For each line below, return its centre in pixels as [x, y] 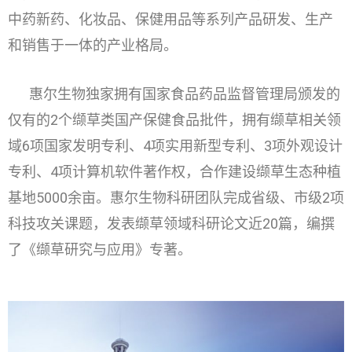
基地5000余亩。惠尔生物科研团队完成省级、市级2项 [176, 197]
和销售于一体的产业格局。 [93, 46]
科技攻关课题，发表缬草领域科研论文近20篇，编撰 [171, 223]
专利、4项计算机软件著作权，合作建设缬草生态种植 [174, 171]
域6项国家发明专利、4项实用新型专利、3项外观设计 [175, 145]
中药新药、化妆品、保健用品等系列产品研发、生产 [170, 20]
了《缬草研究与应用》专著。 [100, 249]
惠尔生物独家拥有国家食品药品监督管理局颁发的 [185, 93]
